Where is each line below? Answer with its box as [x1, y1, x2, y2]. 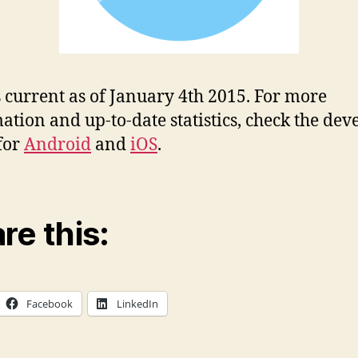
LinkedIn [117, 296, 158, 312]
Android [24, 133, 91, 156]
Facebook [26, 296, 73, 312]
